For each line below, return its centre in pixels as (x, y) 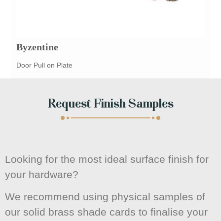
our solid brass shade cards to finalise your (106, 212)
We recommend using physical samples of (105, 197)
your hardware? (42, 175)
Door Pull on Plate (45, 66)
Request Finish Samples (110, 105)
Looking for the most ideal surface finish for (107, 159)
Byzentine (37, 47)
